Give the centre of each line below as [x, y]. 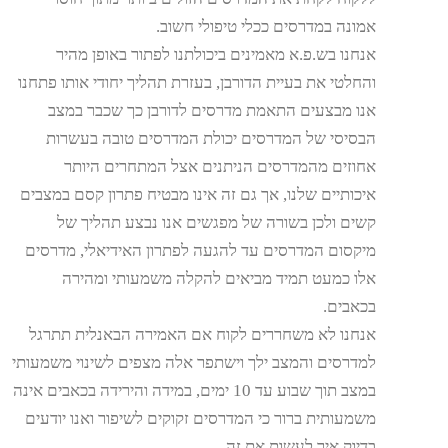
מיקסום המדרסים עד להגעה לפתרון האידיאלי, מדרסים [200, 250]
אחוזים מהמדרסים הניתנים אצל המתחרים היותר [219, 166]
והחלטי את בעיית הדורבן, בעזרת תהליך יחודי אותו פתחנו [196, 82]
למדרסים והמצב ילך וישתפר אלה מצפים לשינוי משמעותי [193, 362]
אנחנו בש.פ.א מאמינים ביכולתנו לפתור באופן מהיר [215, 54]
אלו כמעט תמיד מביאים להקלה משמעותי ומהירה [218, 278]
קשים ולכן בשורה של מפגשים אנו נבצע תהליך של [216, 222]
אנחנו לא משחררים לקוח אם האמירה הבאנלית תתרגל [202, 334]
